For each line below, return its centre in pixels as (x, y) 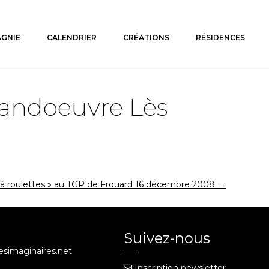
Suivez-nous (167, 238)
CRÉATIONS (146, 38)
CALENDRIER (72, 38)
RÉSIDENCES (220, 38)
